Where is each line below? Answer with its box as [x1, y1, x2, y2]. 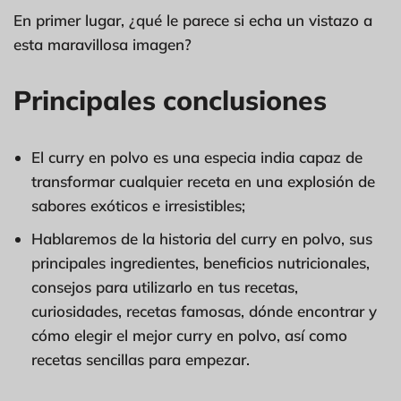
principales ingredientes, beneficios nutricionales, [31, 252, 370, 272]
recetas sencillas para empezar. [31, 349, 250, 369]
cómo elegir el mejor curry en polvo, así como [31, 325, 347, 345]
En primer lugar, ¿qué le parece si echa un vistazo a [13, 10, 372, 30]
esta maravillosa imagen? [13, 34, 192, 54]
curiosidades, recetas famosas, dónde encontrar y [31, 301, 377, 320]
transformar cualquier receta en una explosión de [31, 171, 375, 191]
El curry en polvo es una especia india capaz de [31, 147, 363, 166]
